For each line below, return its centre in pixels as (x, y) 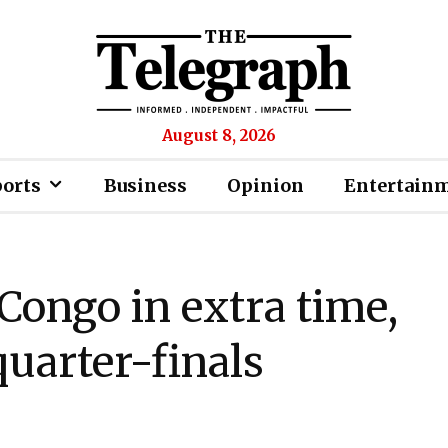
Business (145, 185)
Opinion (265, 185)
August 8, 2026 (219, 135)
